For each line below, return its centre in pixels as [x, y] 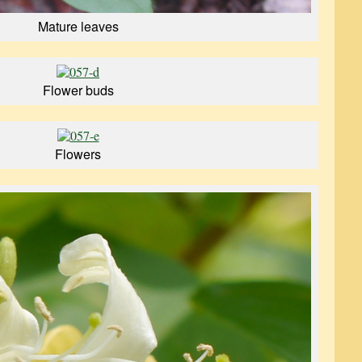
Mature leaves [78, 26]
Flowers [78, 154]
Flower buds [78, 90]
